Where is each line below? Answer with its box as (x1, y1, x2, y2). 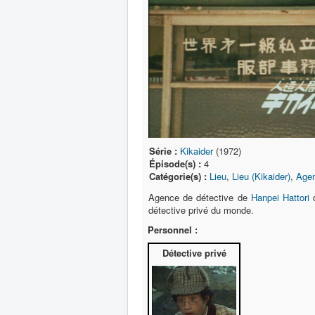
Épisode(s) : (149, 157, 201, 171)
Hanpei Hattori (250, 191, 309, 204)
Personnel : (148, 223, 198, 236)
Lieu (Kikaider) (232, 169, 290, 184)
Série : (149, 144, 177, 158)
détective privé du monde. (148, 203, 254, 217)
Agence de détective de (148, 191, 251, 204)
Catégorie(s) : (149, 169, 207, 184)
